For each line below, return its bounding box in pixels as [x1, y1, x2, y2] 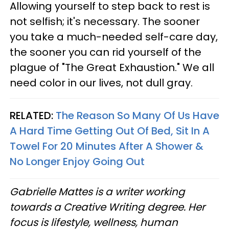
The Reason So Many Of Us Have [56, 108, 219, 123]
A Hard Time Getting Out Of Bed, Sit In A [10, 124, 210, 138]
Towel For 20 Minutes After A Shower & [10, 139, 203, 153]
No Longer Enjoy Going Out [10, 154, 145, 169]
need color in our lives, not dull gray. [10, 76, 195, 90]
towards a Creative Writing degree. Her [10, 200, 205, 214]
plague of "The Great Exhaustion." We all [10, 60, 214, 75]
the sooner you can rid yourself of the [10, 45, 201, 59]
